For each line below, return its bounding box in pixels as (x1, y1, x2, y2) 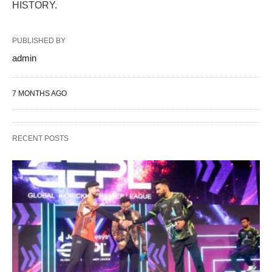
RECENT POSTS (12, 134, 69, 143)
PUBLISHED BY (12, 36, 66, 46)
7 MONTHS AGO (12, 89, 67, 98)
